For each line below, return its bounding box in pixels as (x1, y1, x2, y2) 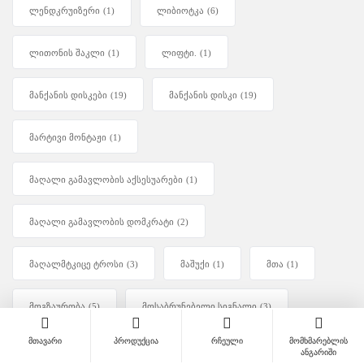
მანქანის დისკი (169, 90, 237, 101)
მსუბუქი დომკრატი (159, 344, 243, 354)
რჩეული (211, 336, 243, 345)
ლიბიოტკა (157, 6, 204, 16)
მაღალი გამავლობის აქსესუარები (29, 175, 183, 185)
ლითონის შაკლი (29, 48, 105, 58)
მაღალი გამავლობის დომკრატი (29, 217, 174, 227)
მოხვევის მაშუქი (29, 344, 102, 354)
